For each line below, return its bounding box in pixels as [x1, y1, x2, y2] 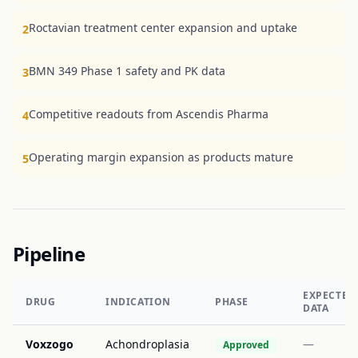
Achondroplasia [105, 336, 189, 352]
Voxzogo [26, 336, 74, 352]
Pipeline [13, 241, 86, 267]
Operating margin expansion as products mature [29, 149, 293, 165]
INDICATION [105, 295, 171, 308]
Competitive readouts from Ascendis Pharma [29, 106, 268, 121]
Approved [223, 338, 269, 352]
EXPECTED [303, 288, 356, 302]
